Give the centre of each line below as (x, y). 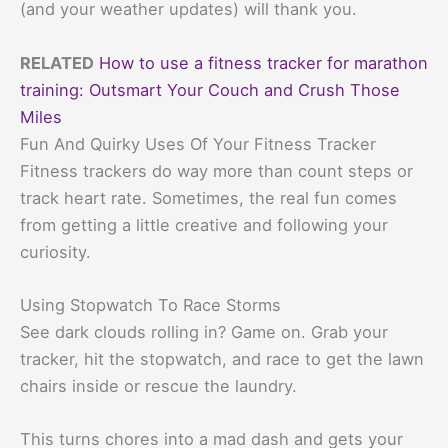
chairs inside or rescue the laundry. (158, 385)
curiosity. (55, 251)
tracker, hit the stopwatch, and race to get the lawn (222, 358)
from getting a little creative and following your (204, 224)
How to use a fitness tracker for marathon (263, 62)
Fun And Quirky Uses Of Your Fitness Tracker (198, 143)
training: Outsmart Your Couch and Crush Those (210, 89)
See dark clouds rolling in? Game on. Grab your (204, 331)
